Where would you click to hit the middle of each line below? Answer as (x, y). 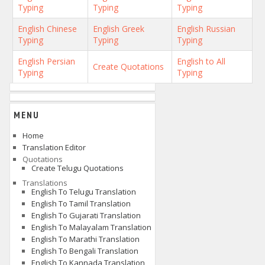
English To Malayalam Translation (91, 227)
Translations (45, 182)
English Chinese (47, 28)
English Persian (46, 61)
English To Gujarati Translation (86, 215)
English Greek (119, 28)
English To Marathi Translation (85, 239)
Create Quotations (128, 66)
